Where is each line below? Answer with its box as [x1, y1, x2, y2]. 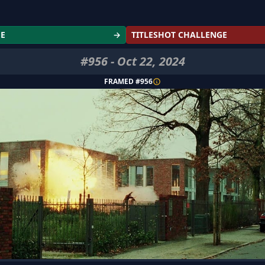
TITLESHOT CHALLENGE [131, 29, 227, 40]
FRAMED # [104, 76, 140, 86]
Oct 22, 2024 [117, 53, 185, 69]
